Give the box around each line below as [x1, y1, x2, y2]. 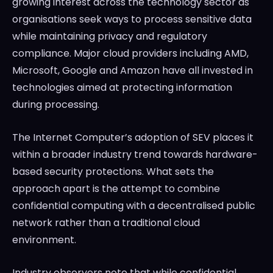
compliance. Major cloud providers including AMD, [12, 46, 249, 61]
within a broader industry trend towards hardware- [12, 147, 258, 162]
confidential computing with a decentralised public [12, 199, 255, 213]
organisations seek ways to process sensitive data [12, 12, 252, 27]
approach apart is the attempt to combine [12, 182, 220, 196]
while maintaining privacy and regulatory [12, 29, 207, 44]
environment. [12, 233, 76, 247]
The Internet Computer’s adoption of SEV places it [12, 130, 253, 145]
